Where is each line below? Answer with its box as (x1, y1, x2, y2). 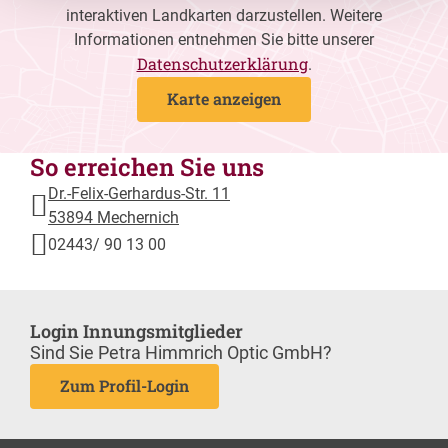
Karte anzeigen (167, 88, 281, 110)
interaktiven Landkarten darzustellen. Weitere (66, 5, 382, 25)
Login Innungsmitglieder (30, 318, 243, 343)
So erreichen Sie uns (30, 150, 264, 183)
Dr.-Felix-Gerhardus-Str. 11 (48, 183, 230, 203)
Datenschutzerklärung (136, 52, 308, 74)
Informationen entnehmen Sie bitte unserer (74, 29, 374, 49)
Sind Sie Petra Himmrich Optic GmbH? (30, 341, 332, 363)
